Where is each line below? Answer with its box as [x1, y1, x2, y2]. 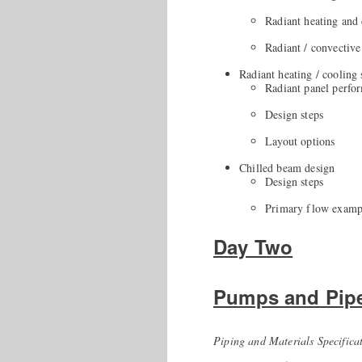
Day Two [213, 232, 293, 260]
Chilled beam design [239, 159, 335, 175]
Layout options [265, 133, 335, 149]
